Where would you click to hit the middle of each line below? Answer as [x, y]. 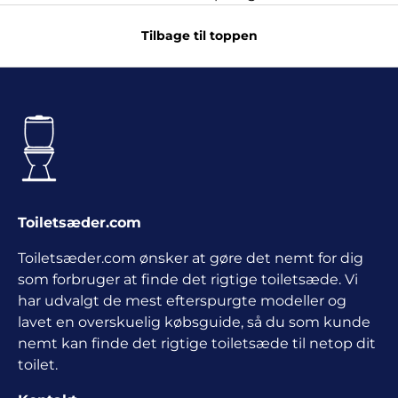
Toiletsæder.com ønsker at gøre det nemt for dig [191, 258]
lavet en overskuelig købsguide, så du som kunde [194, 322]
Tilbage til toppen [199, 35]
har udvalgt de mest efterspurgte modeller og [182, 300]
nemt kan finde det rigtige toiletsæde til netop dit [197, 343]
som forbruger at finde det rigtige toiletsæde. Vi [188, 279]
